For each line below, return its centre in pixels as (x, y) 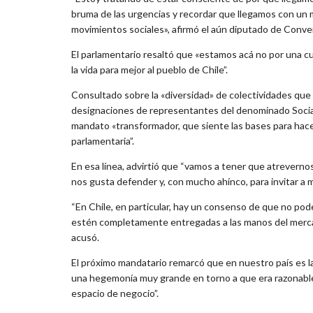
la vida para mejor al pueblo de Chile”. (150, 69)
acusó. (85, 237)
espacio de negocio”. (115, 293)
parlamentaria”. (103, 140)
